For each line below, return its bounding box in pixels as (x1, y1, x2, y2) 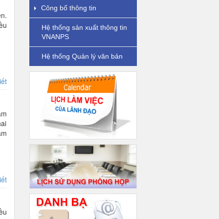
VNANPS (41, 33, 69, 41)
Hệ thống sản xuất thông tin (41, 23, 127, 31)
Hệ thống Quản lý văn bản (41, 52, 123, 60)
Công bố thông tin (41, 4, 96, 12)
